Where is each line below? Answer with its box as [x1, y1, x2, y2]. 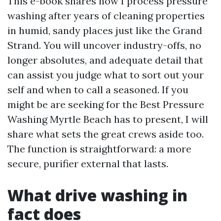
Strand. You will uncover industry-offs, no [7, 39, 201, 51]
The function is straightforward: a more [7, 143, 191, 155]
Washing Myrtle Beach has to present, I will [7, 113, 208, 125]
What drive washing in [7, 184, 187, 206]
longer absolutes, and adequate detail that [7, 54, 203, 66]
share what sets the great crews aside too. [7, 128, 204, 140]
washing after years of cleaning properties [7, 9, 205, 22]
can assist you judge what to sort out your [7, 69, 204, 81]
